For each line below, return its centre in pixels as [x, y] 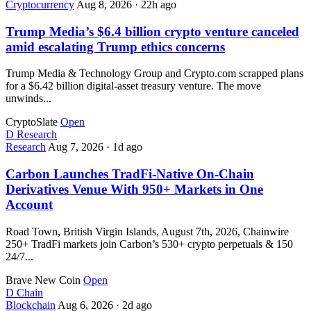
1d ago [127, 147]
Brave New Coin [43, 280]
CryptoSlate [32, 122]
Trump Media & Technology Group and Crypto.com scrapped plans [154, 74]
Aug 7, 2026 [77, 147]
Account [29, 205]
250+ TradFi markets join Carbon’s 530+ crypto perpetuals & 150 [149, 244]
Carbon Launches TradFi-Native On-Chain [130, 174]
